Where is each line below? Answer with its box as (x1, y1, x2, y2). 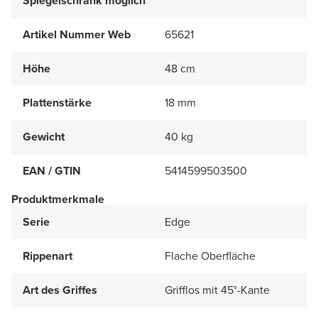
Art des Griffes (23, 281, 97, 298)
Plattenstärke (23, 94, 92, 111)
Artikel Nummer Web (23, 26, 131, 43)
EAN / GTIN (23, 162, 81, 179)
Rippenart (23, 247, 72, 264)
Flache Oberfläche (165, 247, 256, 264)
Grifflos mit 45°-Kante (165, 281, 270, 298)
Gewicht (23, 128, 65, 145)
